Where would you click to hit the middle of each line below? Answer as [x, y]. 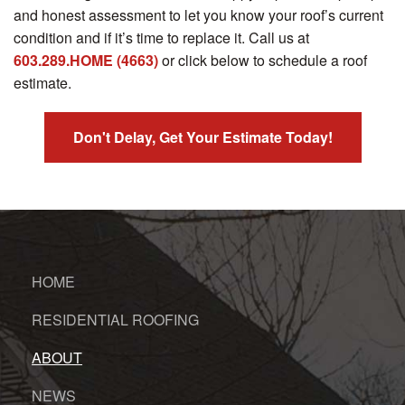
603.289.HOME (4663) [86, 61]
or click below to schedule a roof [263, 61]
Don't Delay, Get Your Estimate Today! [202, 137]
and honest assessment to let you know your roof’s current [199, 15]
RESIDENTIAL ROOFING [116, 320]
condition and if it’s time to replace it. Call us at [162, 38]
